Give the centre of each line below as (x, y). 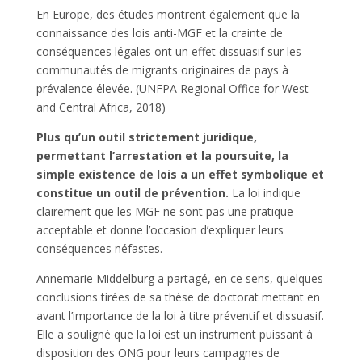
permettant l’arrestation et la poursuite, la (162, 155)
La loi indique (266, 192)
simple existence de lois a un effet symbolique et (180, 174)
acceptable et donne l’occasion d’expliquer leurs (160, 229)
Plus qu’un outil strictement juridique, (146, 137)
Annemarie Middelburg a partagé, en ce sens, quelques (179, 278)
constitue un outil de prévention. (134, 192)
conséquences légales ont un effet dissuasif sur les (168, 51)
